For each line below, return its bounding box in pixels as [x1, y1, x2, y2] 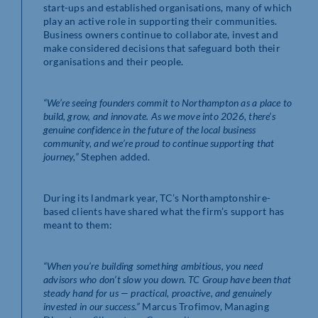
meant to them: [43, 218, 112, 231]
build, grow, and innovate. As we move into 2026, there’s [43, 109, 275, 122]
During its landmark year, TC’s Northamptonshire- [43, 191, 271, 204]
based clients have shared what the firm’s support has [43, 204, 285, 217]
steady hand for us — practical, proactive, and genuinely [43, 286, 272, 299]
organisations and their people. [43, 55, 184, 67]
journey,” [43, 150, 79, 163]
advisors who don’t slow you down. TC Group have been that [43, 273, 291, 285]
